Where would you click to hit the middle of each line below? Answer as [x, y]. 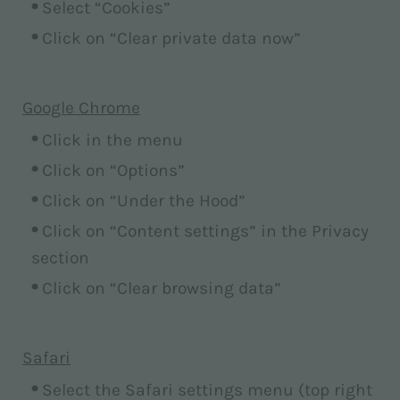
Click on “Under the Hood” [144, 200]
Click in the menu [112, 140]
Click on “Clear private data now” [171, 38]
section [60, 258]
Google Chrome [81, 108]
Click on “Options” [113, 170]
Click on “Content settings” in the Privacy [205, 231]
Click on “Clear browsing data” [162, 288]
